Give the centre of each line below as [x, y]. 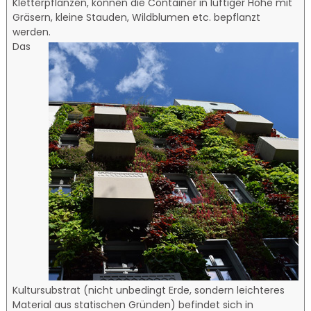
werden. [32, 32]
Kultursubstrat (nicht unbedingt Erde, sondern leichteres [149, 290]
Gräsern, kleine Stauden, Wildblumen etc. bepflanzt [137, 17]
